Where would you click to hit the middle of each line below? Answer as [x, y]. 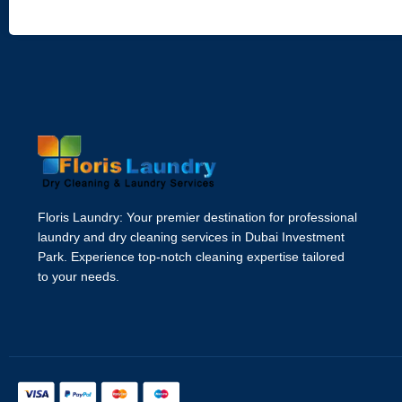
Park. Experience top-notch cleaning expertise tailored [191, 256]
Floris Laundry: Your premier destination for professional [197, 217]
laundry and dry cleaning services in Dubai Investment [191, 236]
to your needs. [79, 276]
